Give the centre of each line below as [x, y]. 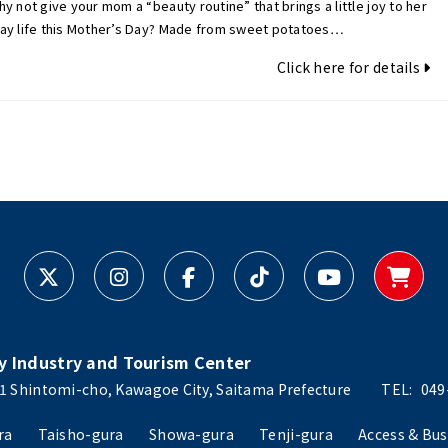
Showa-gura [191, 434]
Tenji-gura [296, 434]
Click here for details [350, 67]
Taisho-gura [80, 434]
